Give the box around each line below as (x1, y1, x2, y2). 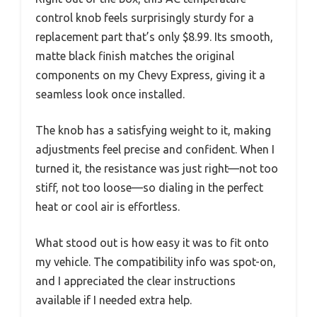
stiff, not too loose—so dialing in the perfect (35, 180, 263, 194)
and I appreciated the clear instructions (35, 274, 236, 287)
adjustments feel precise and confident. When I (35, 142, 275, 156)
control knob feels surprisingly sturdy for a (35, 11, 254, 24)
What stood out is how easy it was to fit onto (35, 236, 269, 249)
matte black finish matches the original (35, 49, 234, 62)
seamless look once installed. (35, 87, 185, 100)
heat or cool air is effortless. (35, 200, 180, 213)
